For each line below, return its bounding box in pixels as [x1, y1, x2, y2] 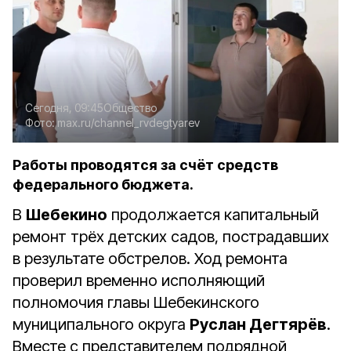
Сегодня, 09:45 [25, 101, 103, 114]
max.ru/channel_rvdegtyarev [57, 116, 200, 129]
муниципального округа [13, 315, 186, 334]
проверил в [13, 271, 94, 290]
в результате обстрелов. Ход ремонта [13, 249, 288, 268]
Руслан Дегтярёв [190, 315, 327, 334]
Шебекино [26, 205, 107, 224]
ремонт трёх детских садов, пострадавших [13, 227, 329, 246]
